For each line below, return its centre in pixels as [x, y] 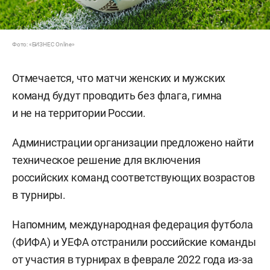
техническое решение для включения [106, 160]
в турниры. [39, 195]
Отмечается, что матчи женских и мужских [119, 78]
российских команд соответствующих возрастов [133, 177]
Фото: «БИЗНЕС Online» [43, 44]
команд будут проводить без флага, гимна [117, 95]
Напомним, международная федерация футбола [133, 224]
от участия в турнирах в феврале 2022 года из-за [133, 259]
